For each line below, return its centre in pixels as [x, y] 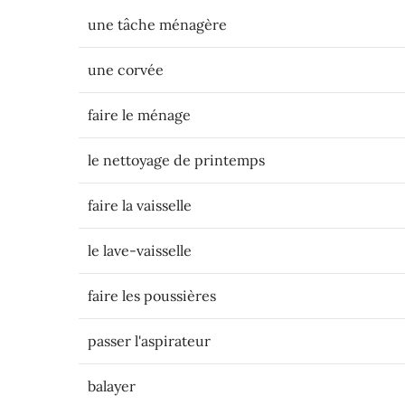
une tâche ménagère [157, 24]
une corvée [126, 70]
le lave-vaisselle [140, 250]
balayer [112, 386]
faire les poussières [152, 296]
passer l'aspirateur [149, 341]
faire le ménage [139, 115]
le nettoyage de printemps [176, 160]
